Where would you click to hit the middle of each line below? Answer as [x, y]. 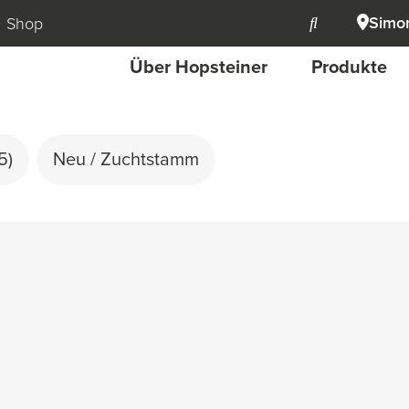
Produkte [349, 68]
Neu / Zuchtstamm [126, 160]
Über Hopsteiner [199, 68]
